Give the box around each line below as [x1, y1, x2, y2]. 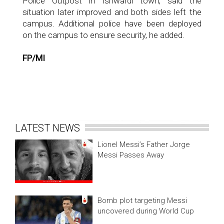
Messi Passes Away [97, 150, 164, 159]
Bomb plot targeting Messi [97, 195, 187, 205]
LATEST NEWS [15, 122, 85, 134]
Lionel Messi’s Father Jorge [97, 140, 190, 149]
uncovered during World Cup [97, 206, 194, 215]
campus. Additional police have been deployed [22, 18, 201, 28]
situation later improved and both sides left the [22, 7, 201, 17]
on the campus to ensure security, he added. [22, 30, 184, 40]
